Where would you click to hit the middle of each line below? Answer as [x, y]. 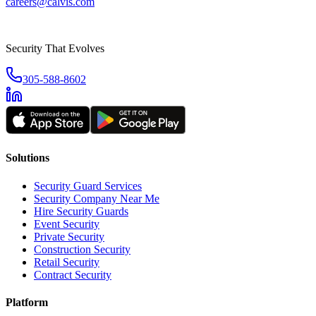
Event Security [67, 224]
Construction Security [82, 249]
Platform [27, 302]
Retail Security [67, 262]
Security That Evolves [55, 49]
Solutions [28, 158]
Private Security [69, 236]
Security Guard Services [88, 186]
